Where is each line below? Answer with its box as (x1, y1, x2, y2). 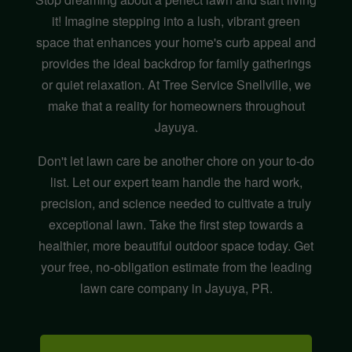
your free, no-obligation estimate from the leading (40, 258, 312, 277)
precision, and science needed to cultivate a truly (41, 194, 311, 213)
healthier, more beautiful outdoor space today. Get (38, 236, 313, 255)
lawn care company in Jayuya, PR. (79, 279, 273, 298)
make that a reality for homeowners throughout (47, 97, 305, 115)
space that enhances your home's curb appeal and (36, 33, 316, 52)
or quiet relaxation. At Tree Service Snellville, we (41, 75, 311, 94)
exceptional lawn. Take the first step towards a (49, 215, 303, 234)
